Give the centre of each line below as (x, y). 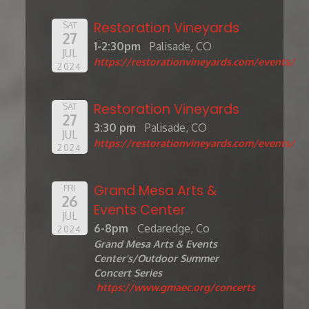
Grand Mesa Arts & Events (156, 244)
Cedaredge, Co (173, 229)
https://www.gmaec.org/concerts (176, 287)
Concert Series (128, 273)
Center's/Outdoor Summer (157, 258)
